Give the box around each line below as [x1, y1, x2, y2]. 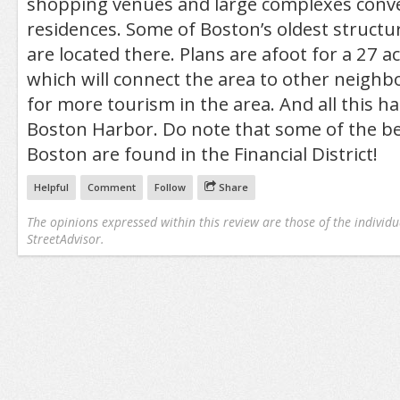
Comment [87, 179, 136, 194]
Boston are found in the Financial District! [26, 141, 378, 166]
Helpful [33, 179, 69, 194]
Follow [154, 179, 186, 194]
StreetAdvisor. [26, 229, 104, 247]
